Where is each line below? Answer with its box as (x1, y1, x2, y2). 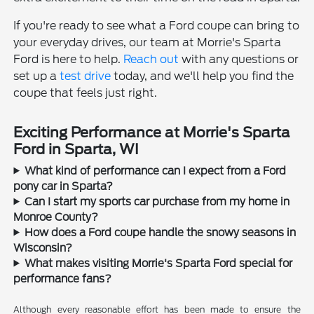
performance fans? (13, 272, 112, 285)
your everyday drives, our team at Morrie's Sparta (13, 35, 282, 49)
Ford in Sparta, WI (13, 140, 139, 158)
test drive (60, 69, 111, 83)
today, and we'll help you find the (111, 69, 294, 83)
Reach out (123, 52, 179, 66)
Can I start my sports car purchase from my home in (25, 195, 290, 208)
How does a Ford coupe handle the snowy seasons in (25, 226, 296, 239)
